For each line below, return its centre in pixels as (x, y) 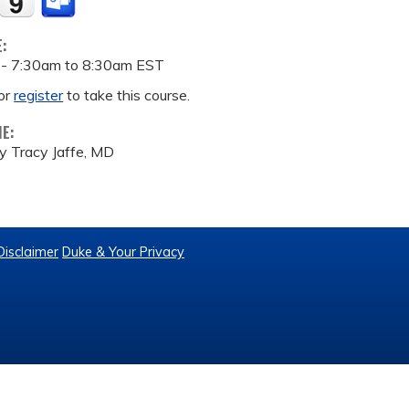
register (39, 95)
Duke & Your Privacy (123, 252)
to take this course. (127, 95)
